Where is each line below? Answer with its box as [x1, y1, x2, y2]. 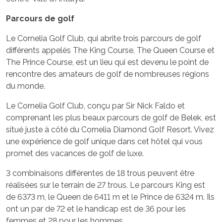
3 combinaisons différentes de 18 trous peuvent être [6, 168, 194, 178]
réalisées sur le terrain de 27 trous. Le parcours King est [6, 180, 205, 190]
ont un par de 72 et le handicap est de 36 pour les [6, 204, 186, 214]
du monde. [6, 81, 45, 91]
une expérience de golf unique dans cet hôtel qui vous [6, 136, 203, 146]
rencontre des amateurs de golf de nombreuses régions [6, 69, 209, 79]
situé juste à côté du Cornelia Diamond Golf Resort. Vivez [6, 124, 214, 134]
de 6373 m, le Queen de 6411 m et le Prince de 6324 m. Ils [6, 192, 215, 202]
